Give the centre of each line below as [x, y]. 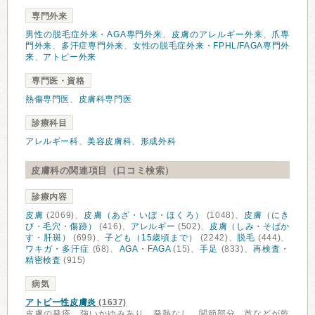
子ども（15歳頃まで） [151, 238]
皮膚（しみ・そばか [250, 226]
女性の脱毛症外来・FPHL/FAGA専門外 [211, 46]
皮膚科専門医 [105, 99]
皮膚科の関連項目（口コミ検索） [103, 171]
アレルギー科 [52, 141]
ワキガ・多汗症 [58, 249]
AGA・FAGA [145, 249]
